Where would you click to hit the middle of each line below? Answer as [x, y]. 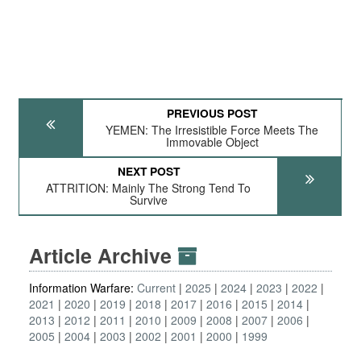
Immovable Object [212, 142]
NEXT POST [148, 171]
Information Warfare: [83, 288]
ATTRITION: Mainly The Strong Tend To [149, 188]
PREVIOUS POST [212, 113]
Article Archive [103, 255]
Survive [148, 200]
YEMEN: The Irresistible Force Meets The [212, 130]
